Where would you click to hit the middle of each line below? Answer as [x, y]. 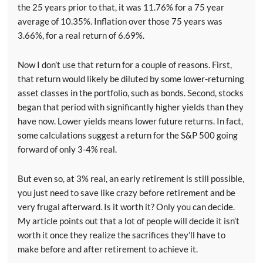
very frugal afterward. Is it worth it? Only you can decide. [126, 207]
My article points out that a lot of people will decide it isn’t [129, 221]
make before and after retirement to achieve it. [108, 249]
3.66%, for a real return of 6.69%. [81, 36]
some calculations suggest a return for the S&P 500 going [128, 135]
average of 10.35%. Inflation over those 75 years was [120, 21]
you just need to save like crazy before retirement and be [127, 193]
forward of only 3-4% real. [67, 149]
